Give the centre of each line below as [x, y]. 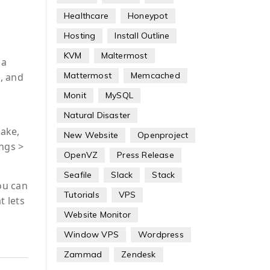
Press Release [146, 155]
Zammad [83, 254]
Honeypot [148, 16]
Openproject [163, 135]
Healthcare [86, 16]
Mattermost [87, 75]
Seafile [78, 175]
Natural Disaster [97, 115]
